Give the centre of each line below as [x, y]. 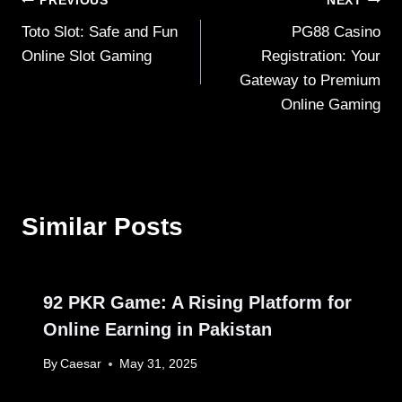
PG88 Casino [336, 31]
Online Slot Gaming [87, 56]
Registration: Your [321, 56]
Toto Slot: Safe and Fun [100, 31]
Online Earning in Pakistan [157, 329]
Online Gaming [331, 104]
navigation [84, 43]
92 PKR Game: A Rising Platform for [197, 302]
